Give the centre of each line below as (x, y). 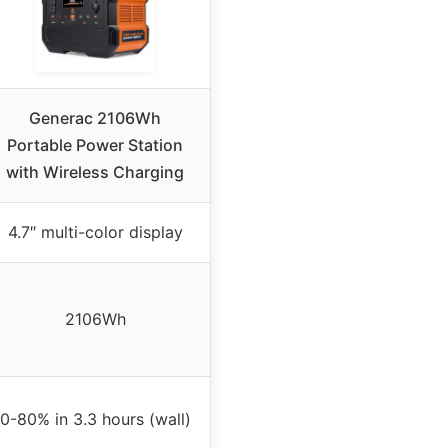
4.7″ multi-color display (95, 232)
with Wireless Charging (95, 172)
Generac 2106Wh (95, 118)
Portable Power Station (95, 145)
